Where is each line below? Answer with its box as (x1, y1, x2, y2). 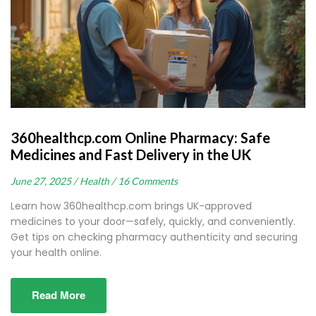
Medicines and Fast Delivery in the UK (11, 146, 251, 164)
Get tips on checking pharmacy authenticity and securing (11, 230, 298, 245)
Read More (32, 287, 85, 303)
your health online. (11, 245, 102, 260)
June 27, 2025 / (11, 175, 77, 188)
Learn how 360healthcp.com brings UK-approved (11, 199, 252, 214)
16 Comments (118, 175, 178, 188)
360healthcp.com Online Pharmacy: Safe (11, 129, 270, 147)
